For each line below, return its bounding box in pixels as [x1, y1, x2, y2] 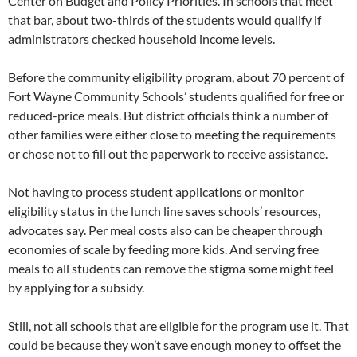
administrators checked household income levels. [8, 31, 275, 46]
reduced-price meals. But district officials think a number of [8, 108, 328, 123]
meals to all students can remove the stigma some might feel [8, 261, 334, 276]
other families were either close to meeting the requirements [8, 127, 336, 142]
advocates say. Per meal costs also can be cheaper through [8, 222, 323, 237]
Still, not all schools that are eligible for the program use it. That [8, 318, 349, 333]
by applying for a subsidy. [8, 280, 144, 295]
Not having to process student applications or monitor [8, 184, 304, 199]
